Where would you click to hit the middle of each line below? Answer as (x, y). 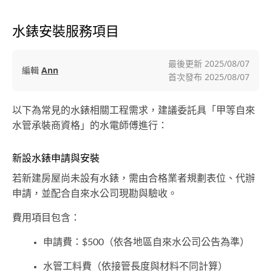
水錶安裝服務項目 (66, 31)
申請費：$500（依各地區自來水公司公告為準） (146, 242)
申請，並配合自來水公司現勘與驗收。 (95, 193)
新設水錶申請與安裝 (56, 158)
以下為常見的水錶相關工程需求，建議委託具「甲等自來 (134, 110)
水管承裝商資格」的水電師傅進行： (90, 125)
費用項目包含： (46, 218)
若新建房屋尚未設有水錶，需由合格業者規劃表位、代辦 (134, 178)
